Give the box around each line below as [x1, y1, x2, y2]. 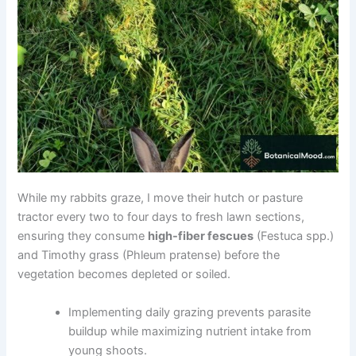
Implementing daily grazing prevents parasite [68, 304, 311, 319]
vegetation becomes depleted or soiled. [17, 267, 231, 282]
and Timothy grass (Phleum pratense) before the [17, 248, 281, 263]
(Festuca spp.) [253, 229, 335, 244]
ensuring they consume [17, 229, 149, 244]
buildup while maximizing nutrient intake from [68, 323, 312, 339]
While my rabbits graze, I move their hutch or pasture [17, 191, 304, 206]
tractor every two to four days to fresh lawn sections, [17, 210, 305, 225]
